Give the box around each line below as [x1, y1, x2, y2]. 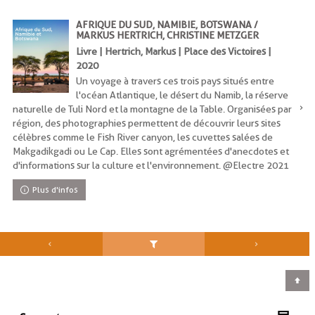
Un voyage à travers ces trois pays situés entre [76, 75, 274, 87]
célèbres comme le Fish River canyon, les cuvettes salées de [13, 131, 273, 143]
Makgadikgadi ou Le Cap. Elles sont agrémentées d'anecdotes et [13, 146, 289, 157]
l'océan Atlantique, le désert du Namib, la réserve [76, 89, 288, 101]
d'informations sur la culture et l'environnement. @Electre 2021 [13, 160, 289, 172]
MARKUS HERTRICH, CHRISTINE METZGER [76, 30, 259, 41]
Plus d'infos [32, 184, 79, 195]
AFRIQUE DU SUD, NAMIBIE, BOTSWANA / [76, 19, 258, 31]
